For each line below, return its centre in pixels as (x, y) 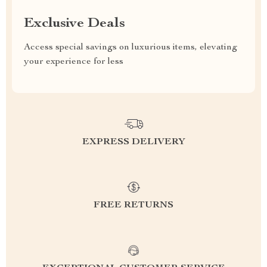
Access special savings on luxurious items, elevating (131, 48)
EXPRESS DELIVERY (133, 142)
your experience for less (74, 62)
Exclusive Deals (74, 24)
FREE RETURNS (133, 206)
